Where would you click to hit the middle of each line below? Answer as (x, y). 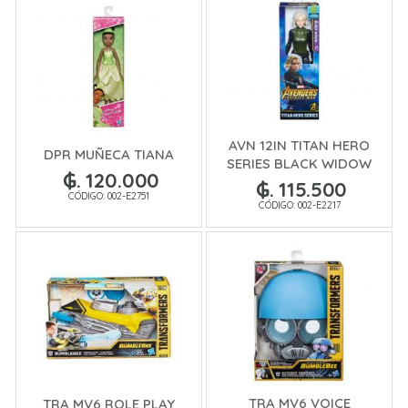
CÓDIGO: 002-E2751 (109, 196)
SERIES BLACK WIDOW (299, 164)
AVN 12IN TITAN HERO (299, 146)
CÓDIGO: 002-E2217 (299, 205)
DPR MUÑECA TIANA (109, 155)
